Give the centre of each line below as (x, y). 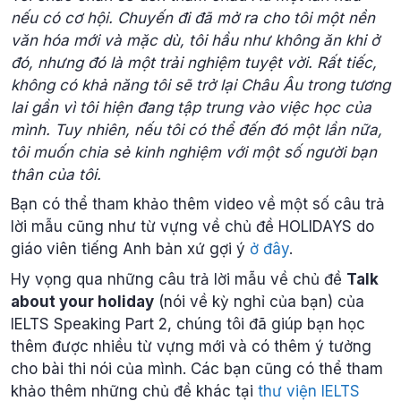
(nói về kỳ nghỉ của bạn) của (259, 301)
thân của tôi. (56, 174)
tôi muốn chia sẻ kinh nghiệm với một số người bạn (194, 152)
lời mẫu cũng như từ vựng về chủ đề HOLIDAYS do (192, 227)
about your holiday (82, 301)
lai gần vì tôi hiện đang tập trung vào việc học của (191, 107)
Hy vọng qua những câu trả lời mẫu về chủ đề (179, 279)
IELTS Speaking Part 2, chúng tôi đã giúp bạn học (188, 324)
